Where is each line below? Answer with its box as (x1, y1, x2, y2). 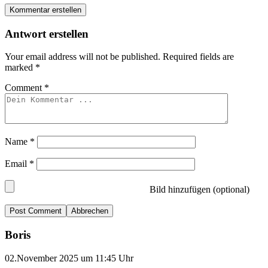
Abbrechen (71, 206, 108, 216)
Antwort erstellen (5, 27, 89, 40)
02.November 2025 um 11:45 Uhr (5, 252, 133, 263)
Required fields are (163, 51, 234, 62)
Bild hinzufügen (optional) (147, 184, 249, 195)
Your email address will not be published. (5, 51, 160, 62)
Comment (5, 83, 44, 93)
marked (5, 62, 35, 73)
